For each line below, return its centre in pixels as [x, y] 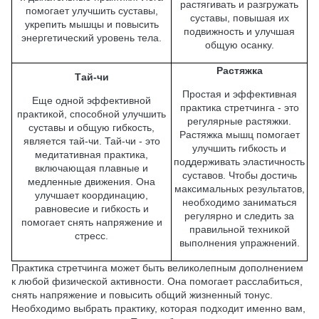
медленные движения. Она [91, 181]
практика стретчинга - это [239, 107]
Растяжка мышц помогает [239, 134]
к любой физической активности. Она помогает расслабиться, [157, 281]
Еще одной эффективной [91, 100]
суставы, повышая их [239, 17]
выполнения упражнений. [239, 242]
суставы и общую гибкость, [91, 127]
